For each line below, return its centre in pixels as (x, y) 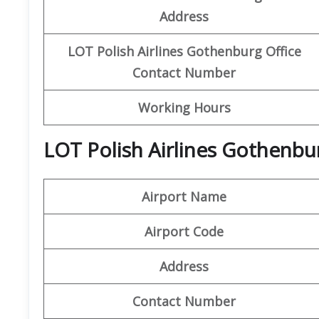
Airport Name (184, 196)
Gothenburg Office (244, 51)
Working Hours (184, 107)
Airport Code (184, 231)
